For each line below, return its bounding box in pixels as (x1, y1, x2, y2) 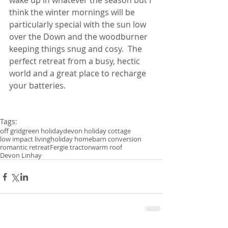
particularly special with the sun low (9, 19, 148, 30)
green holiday (22, 126, 63, 135)
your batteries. (9, 80, 66, 91)
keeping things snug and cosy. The (9, 43, 144, 54)
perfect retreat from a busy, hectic (9, 55, 142, 67)
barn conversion (92, 134, 141, 144)
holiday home (50, 134, 92, 144)
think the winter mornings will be (9, 7, 137, 18)
